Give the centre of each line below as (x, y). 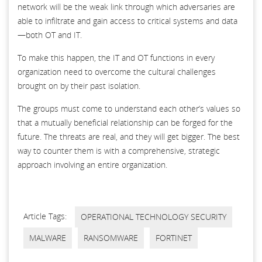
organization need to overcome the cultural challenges (117, 71)
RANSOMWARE (111, 237)
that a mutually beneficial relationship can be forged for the (125, 122)
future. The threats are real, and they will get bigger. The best (129, 136)
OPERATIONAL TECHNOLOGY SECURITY (154, 216)
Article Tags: (46, 216)
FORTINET (174, 237)
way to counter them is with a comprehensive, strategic (119, 150)
